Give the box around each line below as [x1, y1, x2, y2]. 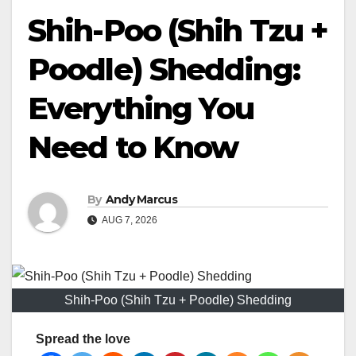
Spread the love [36, 331, 130, 346]
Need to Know [28, 128, 238, 166]
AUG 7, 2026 [100, 214, 157, 226]
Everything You [28, 89, 254, 127]
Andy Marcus [105, 192, 177, 207]
